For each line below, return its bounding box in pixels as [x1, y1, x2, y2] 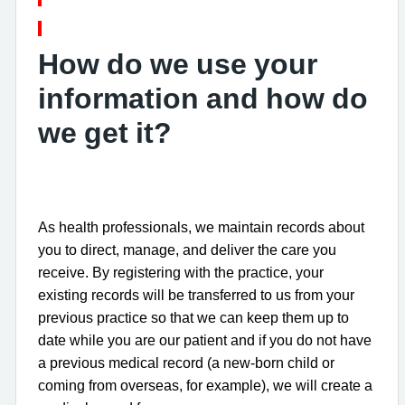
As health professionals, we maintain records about [38, 219, 364, 235]
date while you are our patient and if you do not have [38, 332, 372, 348]
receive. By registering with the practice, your [38, 264, 324, 280]
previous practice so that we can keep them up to [38, 309, 349, 325]
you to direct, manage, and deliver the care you [38, 241, 336, 258]
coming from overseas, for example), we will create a [38, 377, 372, 393]
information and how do [38, 83, 368, 113]
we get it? [38, 118, 172, 147]
